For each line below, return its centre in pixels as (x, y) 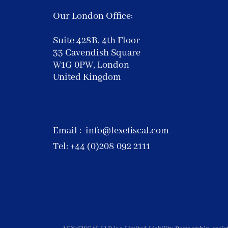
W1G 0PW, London (91, 65)
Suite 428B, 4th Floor (97, 41)
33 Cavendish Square (97, 53)
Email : (69, 131)
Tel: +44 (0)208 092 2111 (102, 147)
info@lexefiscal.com (127, 131)
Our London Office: (93, 16)
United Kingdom (87, 77)
